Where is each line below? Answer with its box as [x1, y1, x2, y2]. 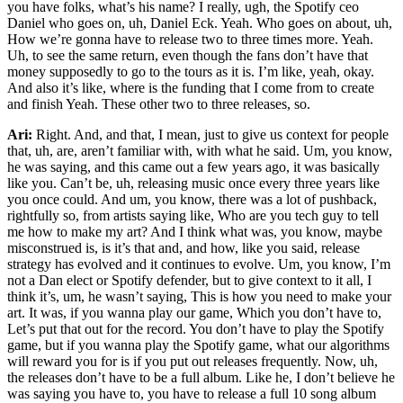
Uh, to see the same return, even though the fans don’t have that [7, 48, 368, 64]
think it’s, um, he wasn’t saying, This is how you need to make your [7, 289, 391, 305]
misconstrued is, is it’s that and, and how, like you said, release [7, 240, 360, 256]
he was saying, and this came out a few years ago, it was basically [7, 159, 380, 175]
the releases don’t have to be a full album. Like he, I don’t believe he [7, 370, 395, 386]
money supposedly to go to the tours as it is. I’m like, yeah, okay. [7, 64, 374, 80]
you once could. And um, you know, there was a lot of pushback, [7, 192, 377, 208]
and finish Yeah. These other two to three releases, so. [7, 96, 310, 112]
